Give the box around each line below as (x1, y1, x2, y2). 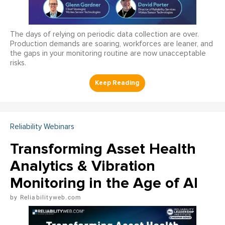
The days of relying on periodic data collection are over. (10, 31, 199, 39)
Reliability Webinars (10, 123, 74, 131)
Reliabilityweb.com (20, 194, 82, 201)
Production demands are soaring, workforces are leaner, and (10, 40, 213, 48)
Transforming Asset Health (10, 140, 196, 159)
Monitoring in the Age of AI (10, 174, 198, 193)
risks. (10, 59, 26, 67)
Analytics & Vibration (10, 157, 155, 176)
